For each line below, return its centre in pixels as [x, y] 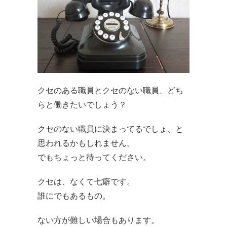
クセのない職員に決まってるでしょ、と [110, 128]
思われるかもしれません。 [86, 143]
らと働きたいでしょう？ [82, 104]
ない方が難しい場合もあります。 [98, 220]
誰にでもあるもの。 [74, 195]
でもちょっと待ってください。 [94, 157]
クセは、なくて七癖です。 [86, 181]
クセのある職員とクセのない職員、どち [110, 90]
